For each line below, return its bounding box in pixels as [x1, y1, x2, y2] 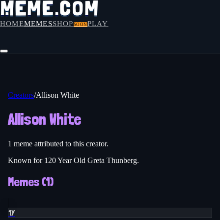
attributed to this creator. [32, 139, 109, 148]
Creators [8, 91, 34, 99]
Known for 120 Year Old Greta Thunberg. [8, 156, 139, 165]
